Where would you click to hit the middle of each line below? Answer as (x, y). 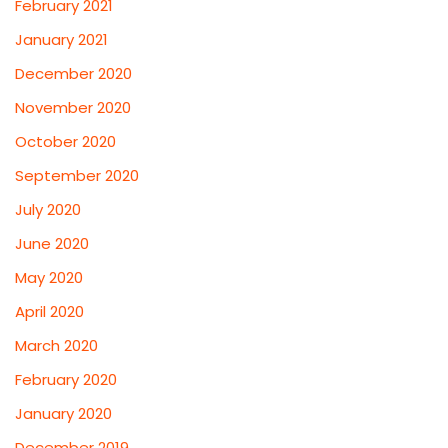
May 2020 (49, 278)
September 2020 (77, 176)
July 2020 (48, 210)
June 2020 (52, 244)
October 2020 (65, 142)
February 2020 (66, 380)
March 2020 (56, 346)
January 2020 (63, 414)
